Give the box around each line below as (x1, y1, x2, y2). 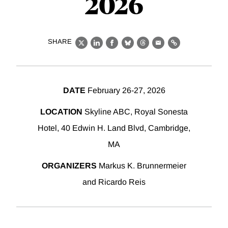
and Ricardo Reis (82, 178, 146, 187)
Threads (142, 44, 175, 53)
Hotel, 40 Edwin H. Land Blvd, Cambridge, (38, 124, 190, 133)
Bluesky (127, 44, 159, 53)
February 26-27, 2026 (85, 86, 165, 95)
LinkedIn (96, 44, 130, 53)
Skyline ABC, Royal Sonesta (82, 107, 188, 117)
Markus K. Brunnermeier (97, 161, 186, 170)
